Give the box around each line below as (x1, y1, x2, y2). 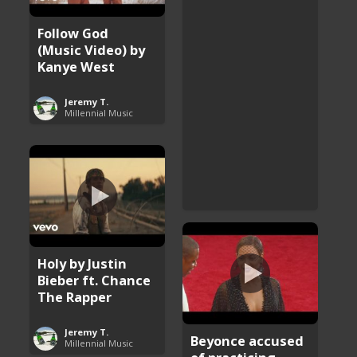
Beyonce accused (190, 331, 304, 350)
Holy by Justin (37, 253, 127, 273)
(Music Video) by (37, 40, 146, 59)
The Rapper (37, 287, 112, 306)
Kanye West (37, 57, 116, 76)
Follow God (37, 23, 109, 42)
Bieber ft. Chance (37, 270, 151, 289)
